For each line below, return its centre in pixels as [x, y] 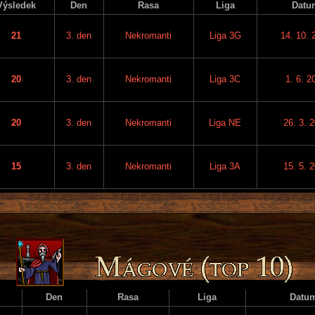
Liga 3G [225, 35]
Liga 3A [225, 166]
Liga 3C [225, 79]
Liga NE [225, 122]
